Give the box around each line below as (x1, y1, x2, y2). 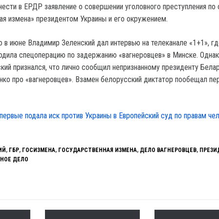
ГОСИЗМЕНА (22, 147, 55, 153)
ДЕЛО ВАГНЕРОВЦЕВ (140, 147, 197, 153)
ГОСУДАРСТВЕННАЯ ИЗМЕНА (58, 147, 137, 153)
